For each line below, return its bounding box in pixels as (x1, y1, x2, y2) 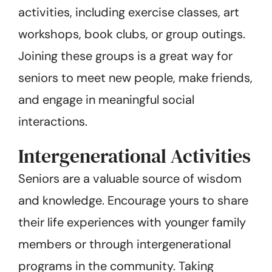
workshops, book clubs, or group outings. (18, 25, 245, 42)
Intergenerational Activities (18, 142, 251, 169)
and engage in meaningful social (18, 91, 194, 107)
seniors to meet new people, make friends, (18, 69, 253, 86)
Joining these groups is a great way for (18, 47, 233, 64)
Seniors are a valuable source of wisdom (18, 170, 242, 186)
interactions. (18, 113, 87, 129)
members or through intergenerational (18, 236, 231, 252)
